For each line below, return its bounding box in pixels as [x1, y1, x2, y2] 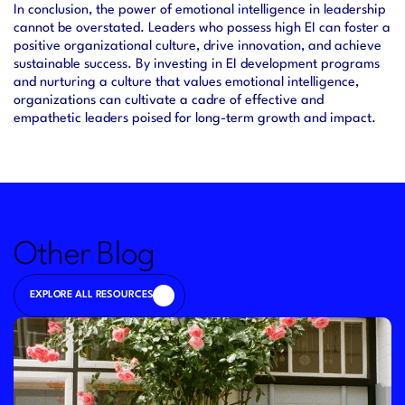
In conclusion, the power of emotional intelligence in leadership [14, 4, 386, 17]
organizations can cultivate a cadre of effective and [14, 94, 324, 108]
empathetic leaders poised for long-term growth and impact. [14, 112, 376, 126]
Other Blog [14, 240, 155, 271]
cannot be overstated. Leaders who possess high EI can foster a [14, 22, 391, 35]
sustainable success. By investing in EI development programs [14, 58, 380, 71]
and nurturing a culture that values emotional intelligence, [14, 76, 359, 89]
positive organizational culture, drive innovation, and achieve [14, 40, 381, 53]
